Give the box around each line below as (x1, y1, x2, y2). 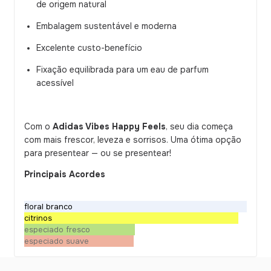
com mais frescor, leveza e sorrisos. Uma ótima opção (24, 134, 241, 146)
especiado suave (24, 236, 89, 246)
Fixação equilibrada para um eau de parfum (36, 64, 209, 76)
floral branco (24, 201, 73, 212)
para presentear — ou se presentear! (24, 148, 171, 159)
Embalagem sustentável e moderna (36, 21, 177, 32)
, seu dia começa (166, 121, 233, 132)
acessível (36, 77, 74, 89)
